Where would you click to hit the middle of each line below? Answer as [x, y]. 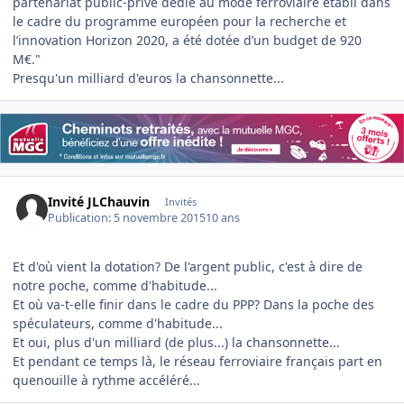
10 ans [223, 218]
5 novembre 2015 [160, 218]
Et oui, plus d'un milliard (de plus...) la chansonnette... [176, 343]
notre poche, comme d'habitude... [115, 286]
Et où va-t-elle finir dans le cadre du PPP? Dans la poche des [193, 305]
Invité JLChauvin [99, 201]
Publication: [81, 218]
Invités [180, 201]
